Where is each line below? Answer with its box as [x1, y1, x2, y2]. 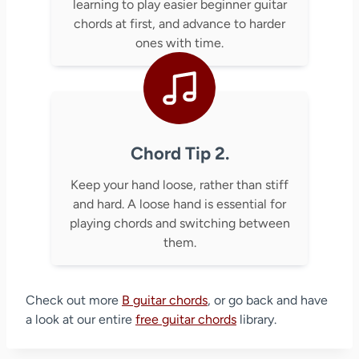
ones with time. [135, 34, 224, 50]
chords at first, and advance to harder [74, 15, 285, 31]
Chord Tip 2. [130, 142, 229, 164]
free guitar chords [135, 311, 236, 327]
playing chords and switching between [69, 215, 290, 231]
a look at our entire [26, 311, 135, 327]
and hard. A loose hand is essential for [73, 196, 286, 212]
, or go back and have [208, 292, 328, 308]
